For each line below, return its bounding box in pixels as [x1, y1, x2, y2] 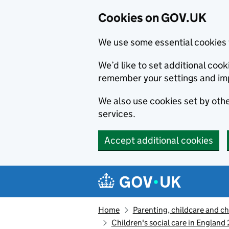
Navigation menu [100, 166, 197, 181]
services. [98, 108, 135, 120]
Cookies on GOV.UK [98, 10, 207, 25]
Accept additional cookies [104, 134, 213, 146]
